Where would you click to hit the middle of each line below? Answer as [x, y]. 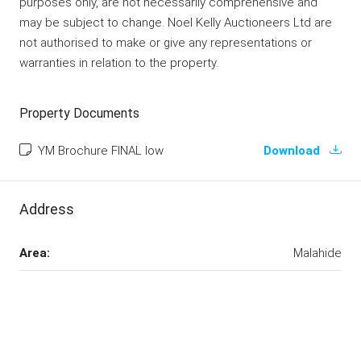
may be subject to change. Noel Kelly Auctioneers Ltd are [176, 22]
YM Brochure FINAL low [99, 150]
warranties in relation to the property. [119, 62]
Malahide [317, 253]
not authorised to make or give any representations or [166, 42]
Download [293, 150]
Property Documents [79, 113]
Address [47, 209]
